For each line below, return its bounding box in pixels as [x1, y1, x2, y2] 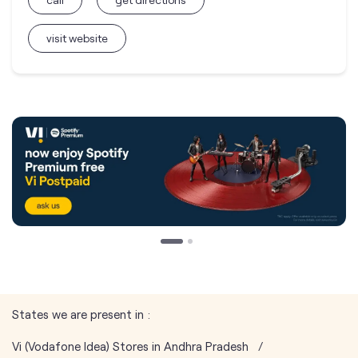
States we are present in [12, 306, 144, 321]
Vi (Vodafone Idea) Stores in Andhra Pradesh [12, 338, 249, 353]
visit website [46, 31, 108, 45]
